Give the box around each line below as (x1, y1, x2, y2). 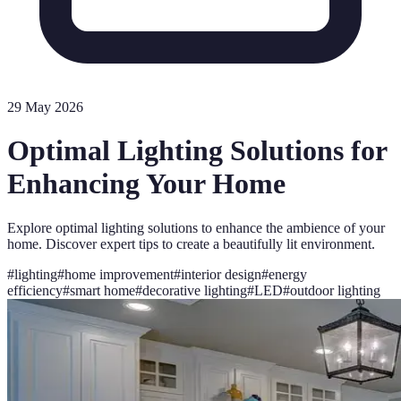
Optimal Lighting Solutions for (7, 134, 387, 167)
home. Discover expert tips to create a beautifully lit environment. (7, 235, 375, 252)
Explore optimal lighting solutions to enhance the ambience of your (7, 219, 385, 235)
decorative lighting (142, 282, 247, 298)
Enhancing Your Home (7, 167, 286, 200)
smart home (70, 282, 135, 298)
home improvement (64, 266, 174, 282)
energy (269, 266, 307, 282)
